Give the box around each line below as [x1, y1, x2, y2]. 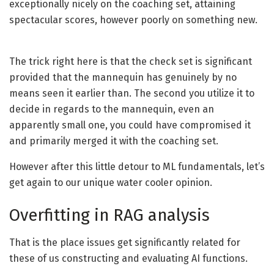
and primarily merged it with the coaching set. [9, 135, 218, 147]
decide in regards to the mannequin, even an [9, 103, 214, 115]
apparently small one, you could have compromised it [9, 119, 251, 131]
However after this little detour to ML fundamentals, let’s [9, 160, 265, 172]
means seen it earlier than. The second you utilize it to [9, 87, 254, 99]
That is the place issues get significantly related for [9, 237, 240, 249]
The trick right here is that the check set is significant [9, 55, 252, 67]
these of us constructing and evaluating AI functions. [9, 253, 248, 265]
